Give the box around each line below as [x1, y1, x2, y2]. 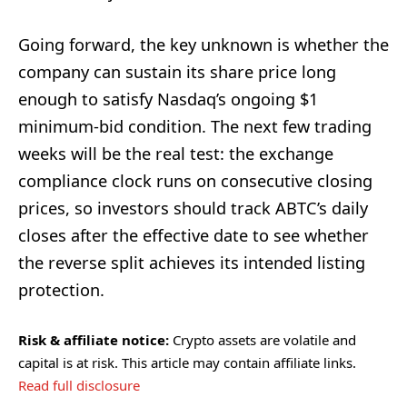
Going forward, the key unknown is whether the [18, 34, 389, 56]
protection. [18, 279, 104, 302]
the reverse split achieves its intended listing [18, 252, 365, 274]
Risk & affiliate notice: [18, 331, 169, 350]
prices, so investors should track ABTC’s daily [18, 197, 368, 220]
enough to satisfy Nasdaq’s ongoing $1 [18, 88, 318, 111]
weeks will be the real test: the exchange [18, 143, 333, 165]
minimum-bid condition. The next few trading [18, 115, 372, 138]
